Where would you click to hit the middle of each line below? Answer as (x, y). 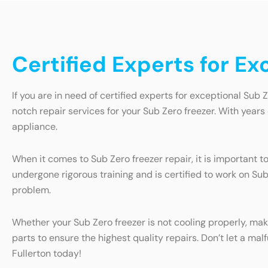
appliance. (35, 127)
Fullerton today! (47, 254)
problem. (31, 190)
